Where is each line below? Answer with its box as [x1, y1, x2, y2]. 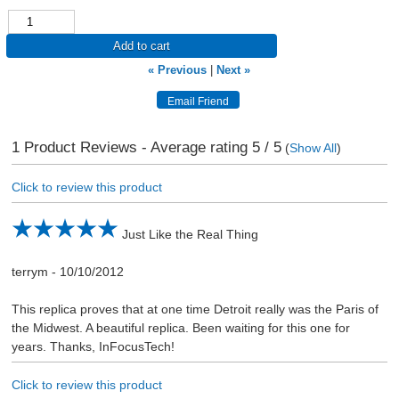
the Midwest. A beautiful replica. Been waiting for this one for [11, 320, 350, 335]
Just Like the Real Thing [121, 226, 258, 241]
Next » [216, 63, 251, 77]
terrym [11, 264, 48, 279]
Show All [289, 141, 337, 156]
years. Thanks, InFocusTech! [11, 338, 175, 354]
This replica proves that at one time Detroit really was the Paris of [11, 301, 379, 316]
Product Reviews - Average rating [19, 138, 252, 157]
